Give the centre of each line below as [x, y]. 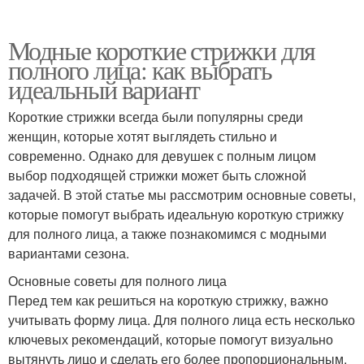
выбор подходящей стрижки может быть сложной [157, 175]
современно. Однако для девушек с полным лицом [162, 156]
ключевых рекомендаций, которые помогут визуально [171, 340]
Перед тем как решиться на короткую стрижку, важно [168, 301]
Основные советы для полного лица [117, 281]
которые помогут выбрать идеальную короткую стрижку [176, 214]
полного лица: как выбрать [140, 70]
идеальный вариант [104, 89]
